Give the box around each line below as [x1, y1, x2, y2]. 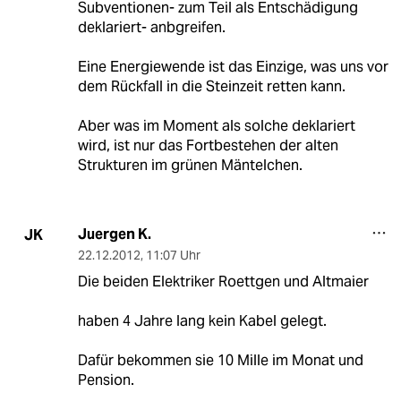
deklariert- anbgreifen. [77, 18, 226, 38]
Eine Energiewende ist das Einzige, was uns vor [77, 57, 388, 77]
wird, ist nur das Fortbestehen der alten [77, 136, 338, 156]
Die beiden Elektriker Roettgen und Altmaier [77, 272, 369, 292]
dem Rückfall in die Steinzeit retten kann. [77, 77, 346, 97]
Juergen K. [77, 225, 151, 244]
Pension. [77, 371, 134, 390]
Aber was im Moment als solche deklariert [77, 116, 355, 136]
